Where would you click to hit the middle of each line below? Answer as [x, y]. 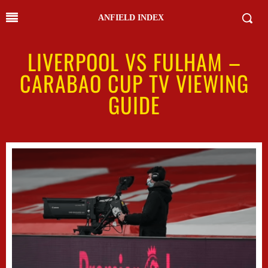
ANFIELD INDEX [131, 18]
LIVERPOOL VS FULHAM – [134, 61]
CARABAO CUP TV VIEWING [134, 83]
